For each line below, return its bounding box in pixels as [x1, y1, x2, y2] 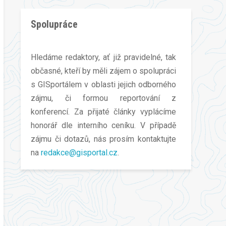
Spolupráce [31, 18, 78, 30]
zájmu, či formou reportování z [31, 93, 176, 103]
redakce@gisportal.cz [41, 148, 118, 157]
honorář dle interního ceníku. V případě [31, 121, 176, 130]
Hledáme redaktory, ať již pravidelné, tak [31, 52, 176, 62]
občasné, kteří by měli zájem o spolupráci [31, 66, 176, 76]
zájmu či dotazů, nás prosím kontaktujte [31, 134, 176, 144]
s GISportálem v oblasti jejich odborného [31, 80, 176, 89]
